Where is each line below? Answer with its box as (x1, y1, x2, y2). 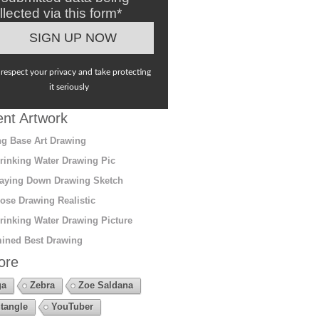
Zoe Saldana (78, 279, 133, 291)
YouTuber (51, 300, 93, 312)
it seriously (49, 82, 90, 91)
